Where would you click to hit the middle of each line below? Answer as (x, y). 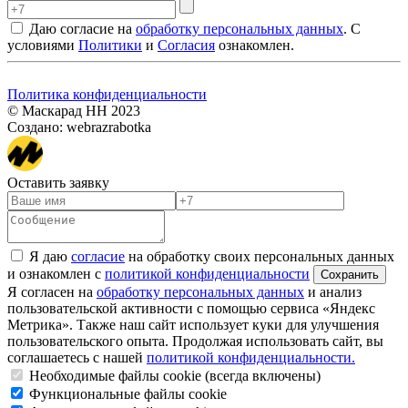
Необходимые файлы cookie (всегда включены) (173, 375)
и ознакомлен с (56, 273)
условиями (43, 45)
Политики (110, 45)
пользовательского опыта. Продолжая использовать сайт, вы (195, 341)
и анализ (333, 291)
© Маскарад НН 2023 (74, 110)
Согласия (186, 45)
